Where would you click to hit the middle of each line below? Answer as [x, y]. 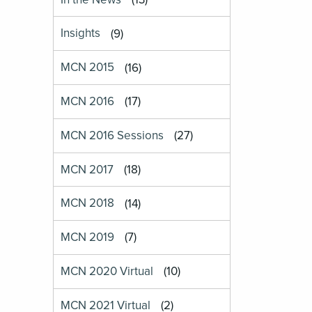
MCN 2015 [88, 68]
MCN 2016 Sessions [112, 136]
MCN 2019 [88, 237]
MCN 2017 [87, 169]
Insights [81, 33]
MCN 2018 [88, 203]
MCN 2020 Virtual [107, 272]
